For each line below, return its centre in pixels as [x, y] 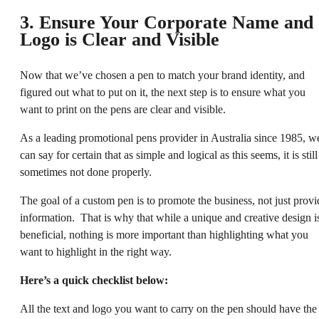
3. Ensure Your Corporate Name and [167, 23]
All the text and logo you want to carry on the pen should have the [168, 309]
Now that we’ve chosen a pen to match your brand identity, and [162, 75]
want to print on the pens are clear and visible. [123, 110]
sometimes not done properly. [86, 172]
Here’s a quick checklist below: [94, 281]
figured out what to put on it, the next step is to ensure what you [163, 93]
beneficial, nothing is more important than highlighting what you [164, 235]
